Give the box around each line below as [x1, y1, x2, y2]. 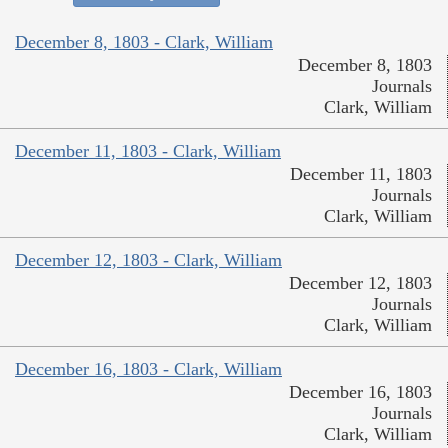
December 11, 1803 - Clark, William [15, 140, 281, 161]
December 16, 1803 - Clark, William [15, 358, 282, 379]
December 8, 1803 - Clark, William [15, 31, 273, 52]
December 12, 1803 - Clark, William [15, 249, 282, 270]
